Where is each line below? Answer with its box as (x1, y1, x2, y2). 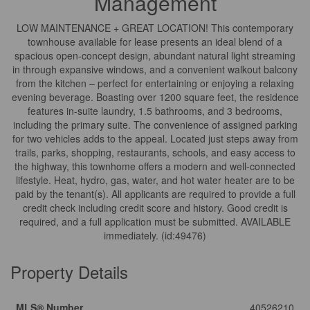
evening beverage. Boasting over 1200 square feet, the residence (11, 90, 299, 104)
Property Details (10, 259, 128, 284)
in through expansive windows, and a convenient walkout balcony (12, 62, 298, 76)
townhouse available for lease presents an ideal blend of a (28, 35, 282, 48)
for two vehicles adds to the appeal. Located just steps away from (12, 131, 298, 145)
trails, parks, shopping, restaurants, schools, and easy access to (15, 145, 295, 159)
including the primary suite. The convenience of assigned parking (12, 118, 298, 131)
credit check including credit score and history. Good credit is (22, 201, 288, 215)
